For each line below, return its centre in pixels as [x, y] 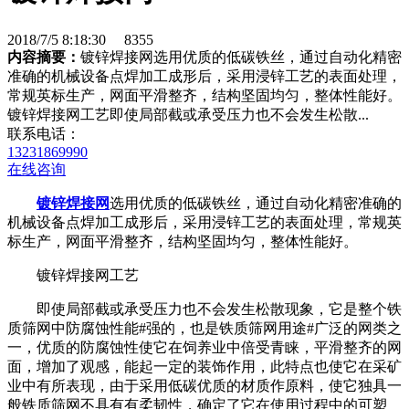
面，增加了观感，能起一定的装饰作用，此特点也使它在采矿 [204, 366]
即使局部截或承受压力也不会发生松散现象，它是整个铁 [219, 309]
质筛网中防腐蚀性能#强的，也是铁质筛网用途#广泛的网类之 [204, 328]
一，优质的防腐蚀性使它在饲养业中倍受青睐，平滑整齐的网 [204, 347]
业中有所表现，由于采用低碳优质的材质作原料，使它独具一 [204, 385]
